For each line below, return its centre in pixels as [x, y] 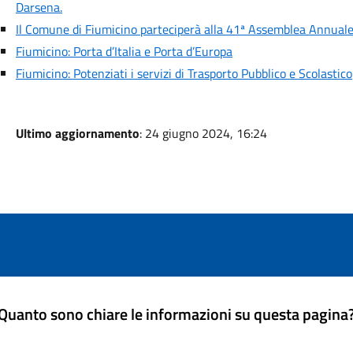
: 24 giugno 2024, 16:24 [203, 133]
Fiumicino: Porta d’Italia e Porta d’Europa [124, 51]
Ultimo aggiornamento [77, 133]
